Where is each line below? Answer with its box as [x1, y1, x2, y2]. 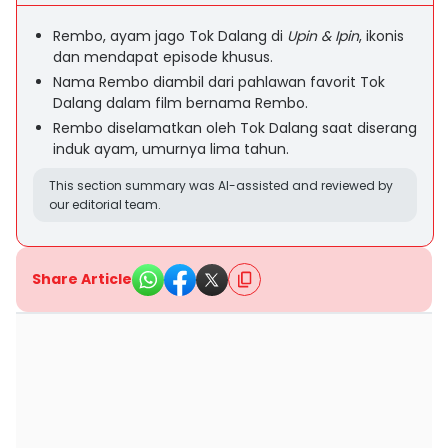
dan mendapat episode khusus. [53, 47, 273, 67]
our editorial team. [49, 196, 161, 213]
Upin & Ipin [287, 26, 359, 46]
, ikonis [359, 26, 404, 46]
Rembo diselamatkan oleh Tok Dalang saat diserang [53, 118, 417, 138]
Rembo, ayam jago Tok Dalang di [53, 26, 287, 46]
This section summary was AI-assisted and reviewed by [49, 177, 393, 194]
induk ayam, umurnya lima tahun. [53, 139, 289, 159]
